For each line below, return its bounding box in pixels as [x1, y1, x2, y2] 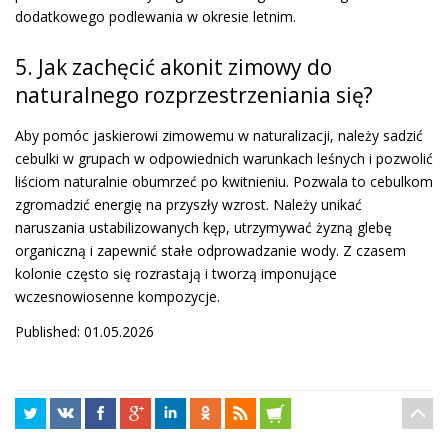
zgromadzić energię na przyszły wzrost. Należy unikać [15, 194, 362, 214]
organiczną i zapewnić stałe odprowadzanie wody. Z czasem [15, 240, 406, 260]
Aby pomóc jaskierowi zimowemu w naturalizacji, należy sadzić [15, 125, 423, 145]
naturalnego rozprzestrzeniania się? [15, 80, 373, 109]
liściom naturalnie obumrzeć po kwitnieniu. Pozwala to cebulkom [15, 171, 433, 191]
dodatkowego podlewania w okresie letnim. [15, 6, 296, 26]
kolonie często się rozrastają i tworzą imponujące [15, 263, 337, 283]
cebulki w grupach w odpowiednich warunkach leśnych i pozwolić [15, 148, 433, 168]
